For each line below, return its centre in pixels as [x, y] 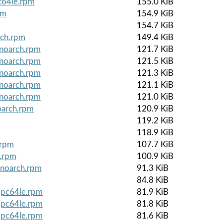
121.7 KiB [155, 49]
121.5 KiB [155, 61]
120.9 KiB [155, 109]
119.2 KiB [155, 120]
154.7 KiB [155, 25]
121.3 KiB [155, 73]
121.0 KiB [155, 97]
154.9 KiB [155, 13]
